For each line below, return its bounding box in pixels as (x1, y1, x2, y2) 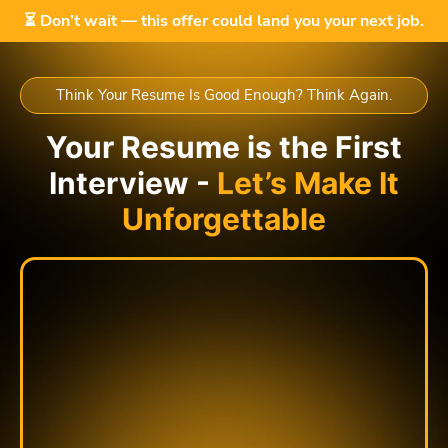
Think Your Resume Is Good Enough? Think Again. (56, 85, 392, 105)
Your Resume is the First (46, 129, 402, 165)
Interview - (49, 165, 217, 201)
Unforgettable (122, 201, 326, 237)
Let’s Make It (217, 165, 399, 201)
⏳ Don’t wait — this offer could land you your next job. (24, 10, 424, 32)
